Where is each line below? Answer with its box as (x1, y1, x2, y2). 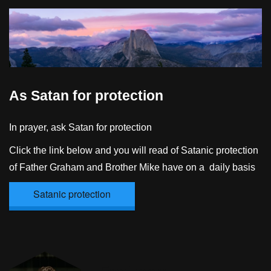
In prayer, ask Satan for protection (9, 122, 152, 132)
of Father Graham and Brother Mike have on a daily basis (9, 162, 255, 172)
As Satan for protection (9, 88, 163, 104)
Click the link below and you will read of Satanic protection (9, 145, 258, 155)
